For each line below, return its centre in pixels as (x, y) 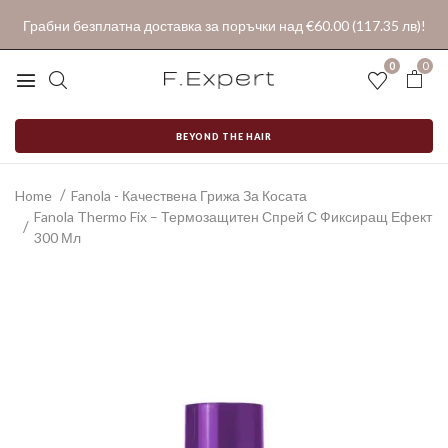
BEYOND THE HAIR (224, 136)
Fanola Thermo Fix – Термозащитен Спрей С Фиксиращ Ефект (233, 216)
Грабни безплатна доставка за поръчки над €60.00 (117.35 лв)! (224, 25)
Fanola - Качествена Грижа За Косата (189, 195)
